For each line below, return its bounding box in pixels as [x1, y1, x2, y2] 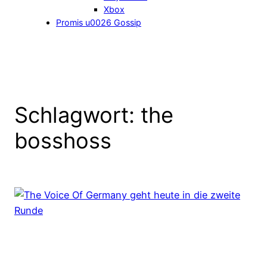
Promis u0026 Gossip [56, 17, 141, 28]
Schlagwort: [14, 102, 141, 129]
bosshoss [14, 128, 111, 154]
